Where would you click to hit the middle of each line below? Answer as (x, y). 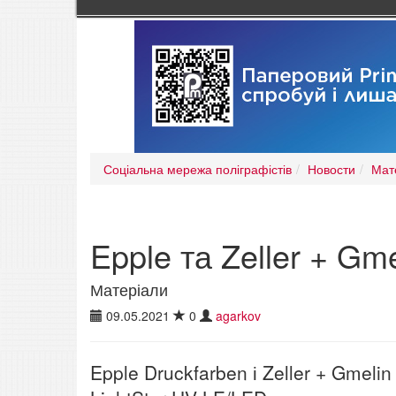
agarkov (238, 316)
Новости (331, 169)
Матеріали (129, 289)
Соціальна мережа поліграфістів (198, 169)
